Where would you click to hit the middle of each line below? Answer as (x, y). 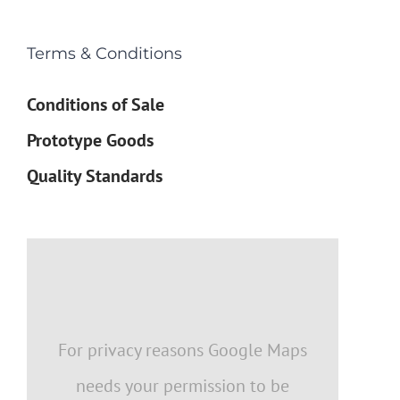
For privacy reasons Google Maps (183, 350)
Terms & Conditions (104, 54)
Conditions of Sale (96, 105)
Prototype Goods (90, 141)
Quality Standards (95, 176)
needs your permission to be (183, 386)
